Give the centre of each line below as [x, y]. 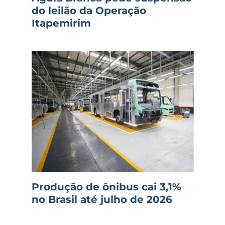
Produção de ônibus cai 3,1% [106, 187]
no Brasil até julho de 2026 [102, 200]
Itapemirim [61, 23]
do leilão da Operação [89, 10]
